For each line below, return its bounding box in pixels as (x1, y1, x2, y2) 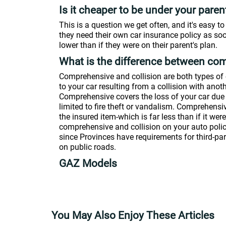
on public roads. (59, 142, 116, 152)
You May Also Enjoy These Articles (51, 209, 214, 221)
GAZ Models (59, 157, 117, 169)
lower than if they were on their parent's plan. (59, 40, 217, 50)
